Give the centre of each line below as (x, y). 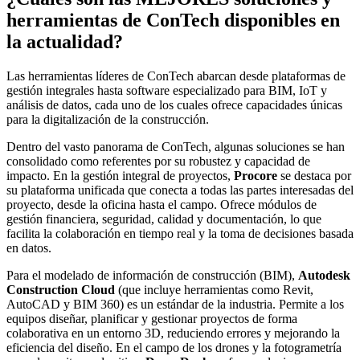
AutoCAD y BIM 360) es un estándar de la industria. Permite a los (175, 304)
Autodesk (324, 275)
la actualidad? (65, 42)
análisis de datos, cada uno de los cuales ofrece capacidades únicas (174, 104)
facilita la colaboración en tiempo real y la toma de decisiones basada (180, 233)
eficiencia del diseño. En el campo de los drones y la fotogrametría (174, 347)
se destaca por (314, 175)
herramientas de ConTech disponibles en (173, 20)
